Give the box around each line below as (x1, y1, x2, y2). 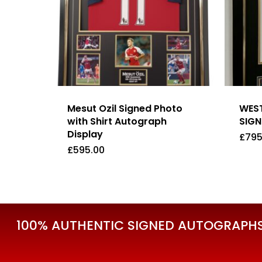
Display (67, 127, 103, 142)
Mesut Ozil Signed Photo (67, 102, 182, 116)
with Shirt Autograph (67, 115, 167, 129)
